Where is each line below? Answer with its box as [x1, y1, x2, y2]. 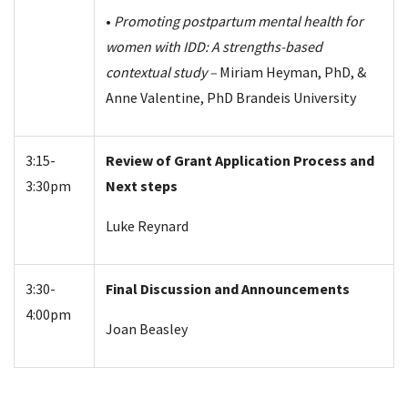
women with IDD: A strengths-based [106, 36, 322, 56]
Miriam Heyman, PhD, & [219, 62, 366, 81]
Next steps [106, 176, 180, 195]
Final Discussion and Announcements [106, 279, 352, 298]
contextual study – [106, 62, 219, 81]
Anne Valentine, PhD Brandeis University [106, 87, 359, 107]
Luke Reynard [106, 216, 191, 235]
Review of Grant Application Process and [106, 150, 374, 169]
